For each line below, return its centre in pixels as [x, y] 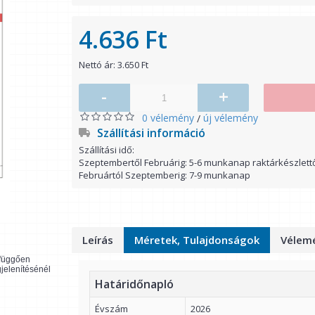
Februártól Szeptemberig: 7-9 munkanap [165, 175]
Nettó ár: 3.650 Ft [114, 65]
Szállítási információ [151, 133]
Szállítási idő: [107, 150]
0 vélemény [168, 118]
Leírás [98, 240]
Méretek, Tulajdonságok [197, 240]
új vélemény [231, 118]
